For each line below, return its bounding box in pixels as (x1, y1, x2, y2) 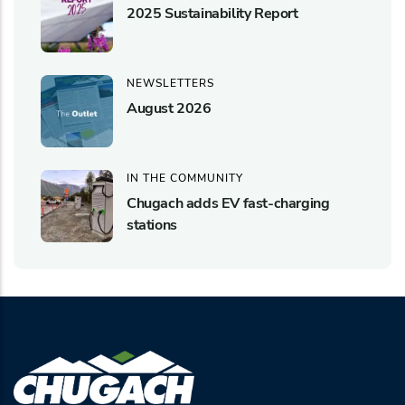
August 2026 (127, 98, 212, 118)
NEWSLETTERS (127, 75, 214, 90)
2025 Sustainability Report (127, 3, 298, 24)
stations (127, 214, 177, 235)
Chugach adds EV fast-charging (127, 193, 330, 213)
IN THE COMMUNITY (127, 170, 243, 185)
